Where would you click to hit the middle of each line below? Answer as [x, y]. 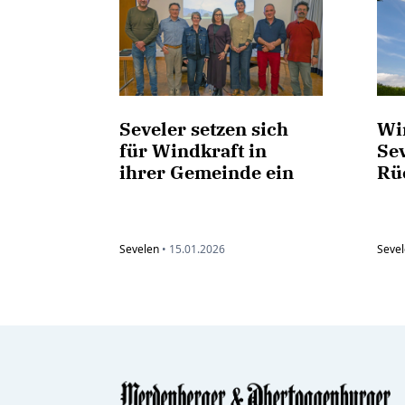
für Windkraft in [193, 151]
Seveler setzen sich [204, 129]
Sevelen [139, 250]
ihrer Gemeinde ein [207, 173]
